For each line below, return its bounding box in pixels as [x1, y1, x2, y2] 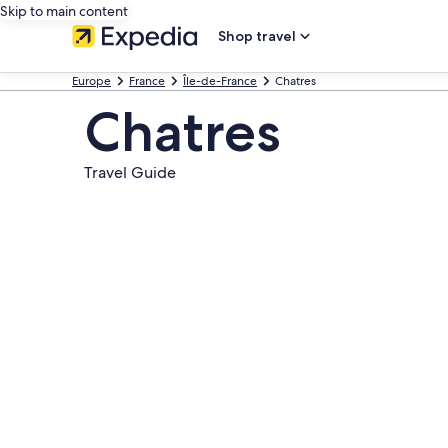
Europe [72, 73, 111, 89]
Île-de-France [183, 73, 257, 89]
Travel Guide [84, 162, 176, 183]
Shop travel [218, 27, 296, 45]
